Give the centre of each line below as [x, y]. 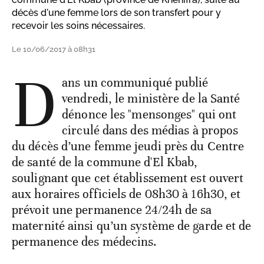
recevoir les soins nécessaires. [78, 25]
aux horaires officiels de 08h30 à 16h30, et [126, 194]
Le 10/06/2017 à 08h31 [54, 49]
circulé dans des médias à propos [150, 130]
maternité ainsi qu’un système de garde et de [132, 225]
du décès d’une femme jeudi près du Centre [128, 146]
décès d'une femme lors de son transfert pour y [116, 12]
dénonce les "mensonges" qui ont [149, 114]
